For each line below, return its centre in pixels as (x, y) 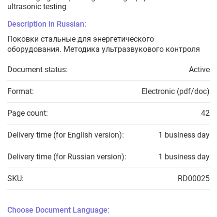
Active (199, 70)
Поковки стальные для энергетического (81, 39)
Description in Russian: (47, 24)
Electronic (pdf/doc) (176, 92)
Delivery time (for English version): (66, 135)
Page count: (28, 113)
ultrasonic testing (37, 7)
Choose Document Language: (58, 210)
